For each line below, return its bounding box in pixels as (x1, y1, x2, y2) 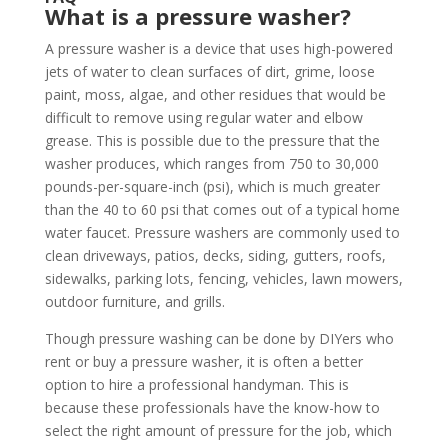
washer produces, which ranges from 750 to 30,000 (44, 153, 379, 173)
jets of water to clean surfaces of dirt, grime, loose (44, 61, 375, 81)
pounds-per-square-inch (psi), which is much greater (44, 176, 380, 196)
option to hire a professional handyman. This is (44, 374, 349, 394)
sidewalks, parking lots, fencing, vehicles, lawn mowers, (44, 268, 403, 288)
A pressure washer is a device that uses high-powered (44, 38, 393, 58)
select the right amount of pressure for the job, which (44, 420, 392, 440)
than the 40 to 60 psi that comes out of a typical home (44, 199, 400, 219)
